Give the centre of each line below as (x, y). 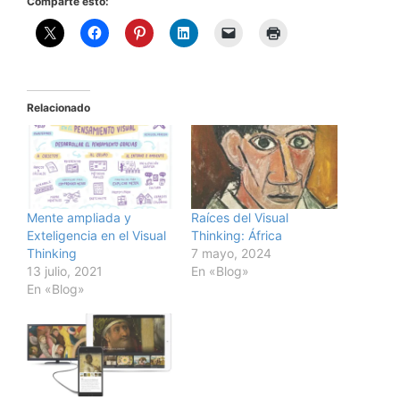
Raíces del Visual (240, 217)
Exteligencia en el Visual (96, 235)
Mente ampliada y (79, 217)
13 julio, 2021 (65, 271)
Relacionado (58, 107)
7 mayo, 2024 (231, 253)
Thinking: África (237, 235)
